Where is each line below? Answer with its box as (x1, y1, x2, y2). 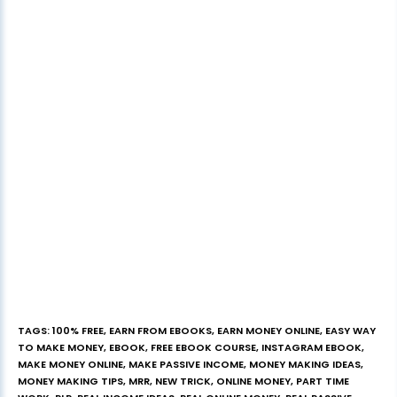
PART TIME (296, 374, 349, 389)
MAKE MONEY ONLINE (18, 357, 123, 372)
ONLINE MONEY (216, 374, 291, 389)
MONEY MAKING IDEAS (249, 357, 361, 372)
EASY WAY (325, 323, 376, 339)
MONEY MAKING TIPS (18, 374, 123, 389)
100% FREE (52, 323, 104, 339)
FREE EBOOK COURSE (151, 340, 256, 355)
